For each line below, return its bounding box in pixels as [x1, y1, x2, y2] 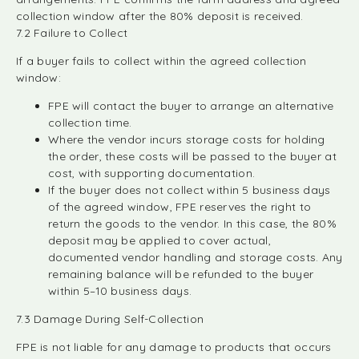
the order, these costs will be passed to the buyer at [48, 149, 337, 163]
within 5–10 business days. [48, 284, 192, 298]
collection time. [48, 115, 132, 130]
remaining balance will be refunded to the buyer [48, 267, 314, 281]
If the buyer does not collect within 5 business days [48, 183, 331, 197]
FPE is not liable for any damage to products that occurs [16, 340, 332, 354]
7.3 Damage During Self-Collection [16, 312, 204, 326]
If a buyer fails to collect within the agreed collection [16, 54, 307, 68]
